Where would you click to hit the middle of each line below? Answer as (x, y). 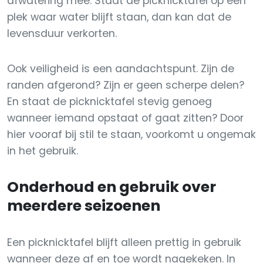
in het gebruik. (43, 151)
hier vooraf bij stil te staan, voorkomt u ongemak (131, 134)
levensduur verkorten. (62, 33)
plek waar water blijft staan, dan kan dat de (119, 17)
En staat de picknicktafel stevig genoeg (109, 102)
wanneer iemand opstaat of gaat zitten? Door (125, 118)
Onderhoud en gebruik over (112, 187)
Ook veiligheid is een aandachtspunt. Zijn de (121, 69)
